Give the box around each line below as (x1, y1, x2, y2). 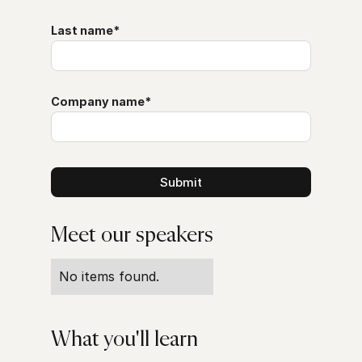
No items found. (59, 268, 160, 285)
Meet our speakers (51, 224, 214, 247)
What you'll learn (51, 328, 199, 351)
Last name (51, 23, 114, 38)
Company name (51, 95, 145, 109)
